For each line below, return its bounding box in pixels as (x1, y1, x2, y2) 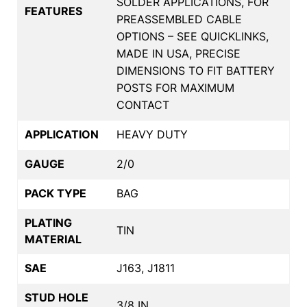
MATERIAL (25, 232, 82, 246)
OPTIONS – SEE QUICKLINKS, (116, 29, 269, 43)
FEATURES (25, 3, 82, 18)
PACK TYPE (25, 186, 86, 200)
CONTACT (116, 97, 169, 112)
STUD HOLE (25, 290, 88, 304)
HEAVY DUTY (116, 127, 188, 141)
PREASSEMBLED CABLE (116, 12, 242, 26)
